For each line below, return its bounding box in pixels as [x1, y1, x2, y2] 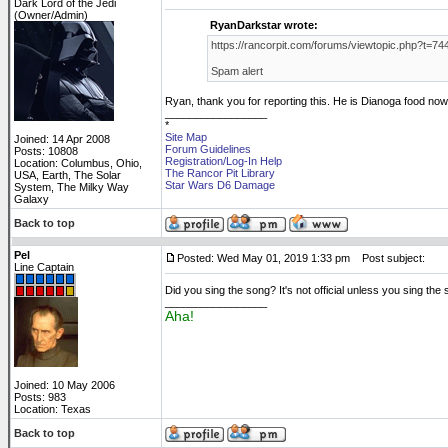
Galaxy [14, 193, 49, 205]
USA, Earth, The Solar [14, 169, 121, 181]
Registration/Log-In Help [165, 155, 282, 167]
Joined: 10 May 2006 [14, 379, 115, 391]
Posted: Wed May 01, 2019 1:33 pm [177, 252, 350, 264]
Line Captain [14, 261, 74, 273]
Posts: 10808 [14, 145, 78, 157]
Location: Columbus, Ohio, [14, 157, 142, 169]
